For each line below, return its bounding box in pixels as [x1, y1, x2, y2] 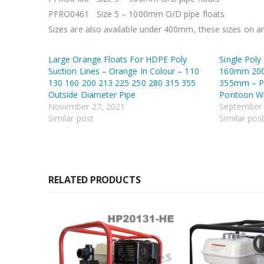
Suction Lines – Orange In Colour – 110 [48, 65, 199, 77]
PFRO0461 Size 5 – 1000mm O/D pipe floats [48, 8, 225, 20]
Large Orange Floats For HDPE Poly [48, 54, 187, 65]
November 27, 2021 [48, 101, 126, 113]
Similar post [48, 113, 94, 124]
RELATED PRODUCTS [48, 173, 141, 187]
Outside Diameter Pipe [48, 89, 136, 101]
